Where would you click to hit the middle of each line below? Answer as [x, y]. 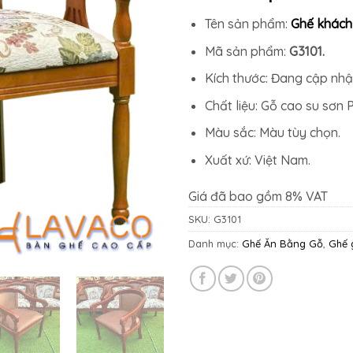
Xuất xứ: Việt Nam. [257, 160]
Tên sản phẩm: [247, 24]
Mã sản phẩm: [245, 51]
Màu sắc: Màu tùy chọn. [272, 133]
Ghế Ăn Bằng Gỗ [282, 243]
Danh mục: [215, 243]
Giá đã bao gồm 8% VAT [258, 196]
